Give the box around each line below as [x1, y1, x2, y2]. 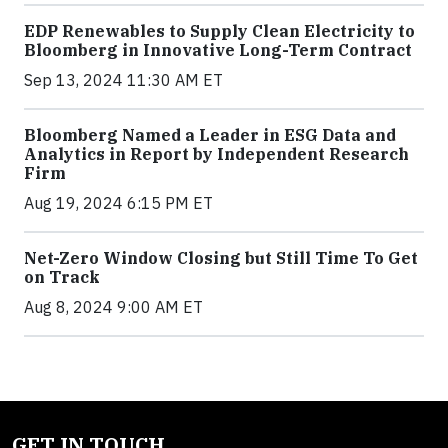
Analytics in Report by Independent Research [24, 143, 409, 164]
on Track [24, 266, 100, 287]
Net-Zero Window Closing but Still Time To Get [24, 247, 418, 268]
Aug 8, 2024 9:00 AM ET [24, 296, 203, 317]
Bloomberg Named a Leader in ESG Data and [24, 124, 396, 145]
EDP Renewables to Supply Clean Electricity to [24, 20, 415, 41]
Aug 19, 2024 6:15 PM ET [24, 192, 213, 213]
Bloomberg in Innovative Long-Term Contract [24, 39, 412, 60]
